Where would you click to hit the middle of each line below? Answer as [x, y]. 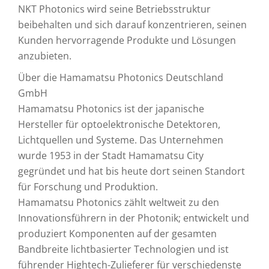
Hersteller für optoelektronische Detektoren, [119, 124]
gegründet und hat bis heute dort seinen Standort [131, 171]
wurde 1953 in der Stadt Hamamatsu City [111, 156]
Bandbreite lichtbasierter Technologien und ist [123, 249]
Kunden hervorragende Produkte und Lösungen [127, 40]
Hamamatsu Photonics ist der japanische [111, 109]
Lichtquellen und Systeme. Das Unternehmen [121, 140]
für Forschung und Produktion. [88, 187]
